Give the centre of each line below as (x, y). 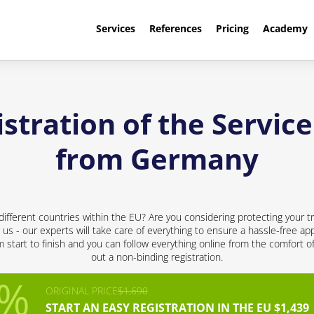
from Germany (157, 159)
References (175, 28)
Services (115, 28)
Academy (285, 28)
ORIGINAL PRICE (81, 291)
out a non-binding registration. (157, 257)
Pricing (232, 28)
